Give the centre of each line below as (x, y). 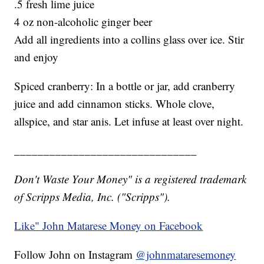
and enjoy (37, 57)
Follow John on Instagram (75, 255)
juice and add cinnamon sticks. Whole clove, (115, 104)
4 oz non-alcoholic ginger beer (83, 22)
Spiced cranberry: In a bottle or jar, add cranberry (125, 86)
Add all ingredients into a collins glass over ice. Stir (129, 39)
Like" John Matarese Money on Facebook (109, 226)
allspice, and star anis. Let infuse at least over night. (129, 121)
